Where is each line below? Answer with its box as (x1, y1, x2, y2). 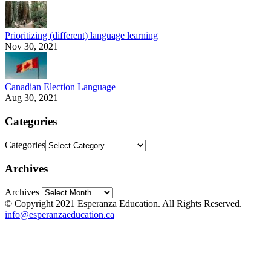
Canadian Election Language (5, 82, 116, 93)
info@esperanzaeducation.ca (5, 209, 114, 220)
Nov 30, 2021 (5, 41, 58, 52)
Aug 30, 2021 (5, 93, 58, 103)
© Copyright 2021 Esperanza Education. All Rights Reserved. (5, 198, 242, 209)
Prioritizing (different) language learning (5, 30, 158, 41)
